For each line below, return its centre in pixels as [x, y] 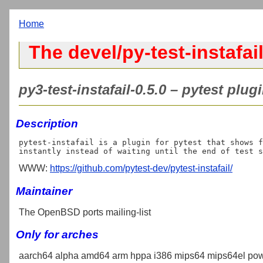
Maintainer [44, 191]
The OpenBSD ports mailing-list [85, 212]
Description [47, 123]
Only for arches [57, 235]
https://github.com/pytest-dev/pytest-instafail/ [141, 168]
